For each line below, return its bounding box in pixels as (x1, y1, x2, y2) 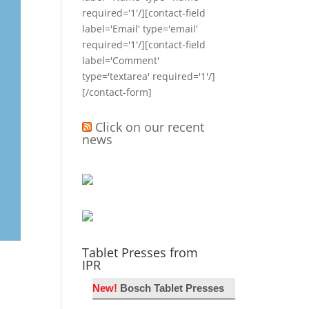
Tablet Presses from (82, 244, 199, 261)
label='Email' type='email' (82, 22, 199, 35)
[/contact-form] (82, 86, 152, 99)
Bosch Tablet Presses (120, 283, 225, 294)
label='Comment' (82, 54, 160, 67)
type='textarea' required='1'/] (82, 70, 216, 83)
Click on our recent (95, 119, 205, 135)
